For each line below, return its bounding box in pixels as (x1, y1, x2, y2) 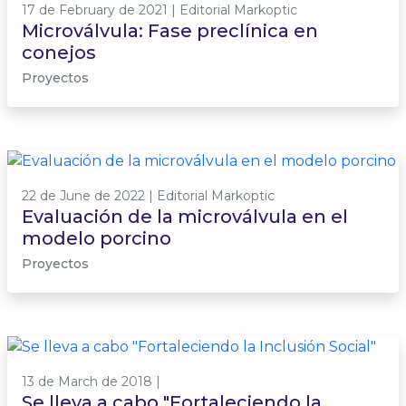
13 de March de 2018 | (22, 373, 160, 390)
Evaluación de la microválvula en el (22, 206, 348, 227)
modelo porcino (22, 227, 171, 249)
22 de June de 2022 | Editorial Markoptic (22, 188, 275, 204)
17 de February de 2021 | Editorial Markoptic (22, 2, 297, 18)
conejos (22, 42, 96, 63)
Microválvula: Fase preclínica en (22, 20, 318, 42)
